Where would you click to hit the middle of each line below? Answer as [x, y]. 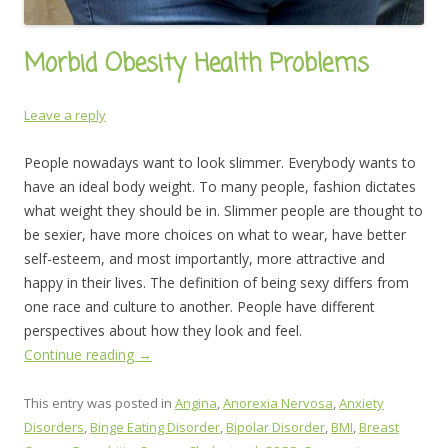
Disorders [54, 427]
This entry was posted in [99, 403]
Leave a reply [65, 115]
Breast [379, 427]
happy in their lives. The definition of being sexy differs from [216, 283]
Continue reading [81, 355]
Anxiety [361, 403]
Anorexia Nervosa [278, 403]
